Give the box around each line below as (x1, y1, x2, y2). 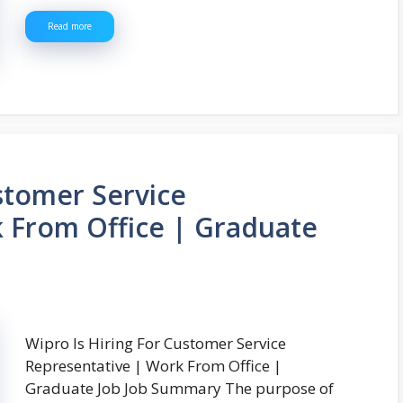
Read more (48, 19, 92, 32)
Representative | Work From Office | (25, 355, 282, 377)
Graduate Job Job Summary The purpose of (25, 378, 334, 399)
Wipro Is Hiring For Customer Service (25, 333, 286, 354)
